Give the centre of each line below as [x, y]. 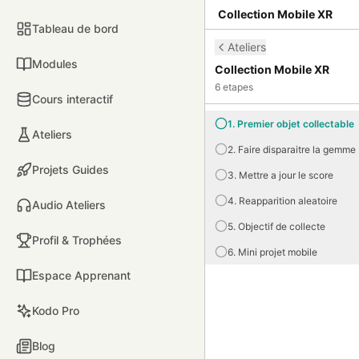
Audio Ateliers [69, 205]
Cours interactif [73, 99]
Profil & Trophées [77, 240]
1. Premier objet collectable [291, 123]
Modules [55, 64]
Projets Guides [71, 169]
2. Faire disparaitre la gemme [292, 149]
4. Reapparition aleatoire [282, 200]
